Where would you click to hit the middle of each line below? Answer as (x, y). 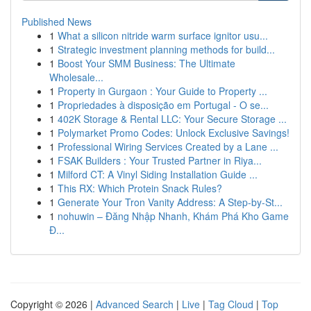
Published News (57, 22)
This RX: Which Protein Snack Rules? (140, 188)
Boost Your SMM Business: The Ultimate (146, 63)
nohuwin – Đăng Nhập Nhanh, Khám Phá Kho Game (173, 216)
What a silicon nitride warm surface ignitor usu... (163, 35)
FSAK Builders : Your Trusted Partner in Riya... (160, 160)
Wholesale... (76, 77)
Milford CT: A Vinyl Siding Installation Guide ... (158, 174)
